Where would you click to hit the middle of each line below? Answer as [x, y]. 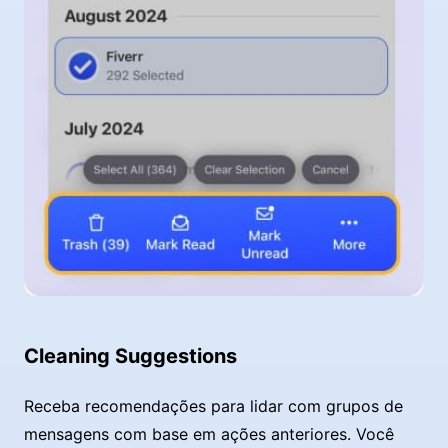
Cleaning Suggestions [130, 356]
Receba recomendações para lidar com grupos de [213, 406]
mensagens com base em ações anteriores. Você [209, 434]
